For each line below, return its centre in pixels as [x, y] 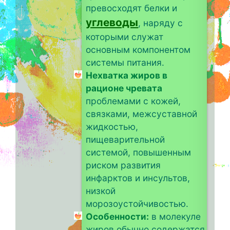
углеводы [112, 22]
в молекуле [175, 216]
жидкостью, [112, 126]
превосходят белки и [132, 8]
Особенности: [118, 216]
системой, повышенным [139, 152]
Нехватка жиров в [127, 75]
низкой [101, 190]
